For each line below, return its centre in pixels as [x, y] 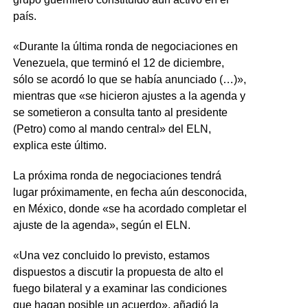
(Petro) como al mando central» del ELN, [112, 129]
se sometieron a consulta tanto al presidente [120, 112]
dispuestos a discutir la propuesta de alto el [118, 272]
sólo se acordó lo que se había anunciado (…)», [129, 79]
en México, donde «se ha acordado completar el [130, 208]
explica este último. [59, 145]
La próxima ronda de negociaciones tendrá [117, 175]
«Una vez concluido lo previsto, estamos [111, 255]
